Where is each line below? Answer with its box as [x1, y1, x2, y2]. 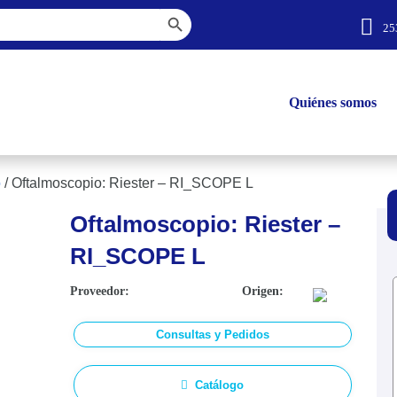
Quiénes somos [289, 94, 377, 110]
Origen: [242, 284, 284, 298]
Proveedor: [69, 284, 129, 298]
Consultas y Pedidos [155, 328, 269, 341]
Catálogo [195, 378, 245, 392]
